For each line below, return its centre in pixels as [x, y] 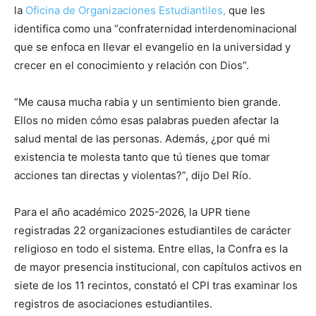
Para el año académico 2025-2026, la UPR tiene [132, 212]
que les [245, 10]
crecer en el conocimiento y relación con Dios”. [132, 65]
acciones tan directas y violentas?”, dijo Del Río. [133, 175]
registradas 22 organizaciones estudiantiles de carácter [153, 230]
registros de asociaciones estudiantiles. [113, 303]
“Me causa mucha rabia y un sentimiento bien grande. [147, 102]
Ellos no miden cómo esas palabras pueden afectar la [146, 120]
